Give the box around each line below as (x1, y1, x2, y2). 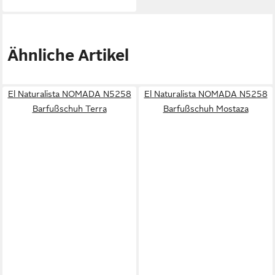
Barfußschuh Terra (32, 104, 107, 114)
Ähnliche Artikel (7, 47, 129, 64)
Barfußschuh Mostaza (163, 104, 249, 114)
